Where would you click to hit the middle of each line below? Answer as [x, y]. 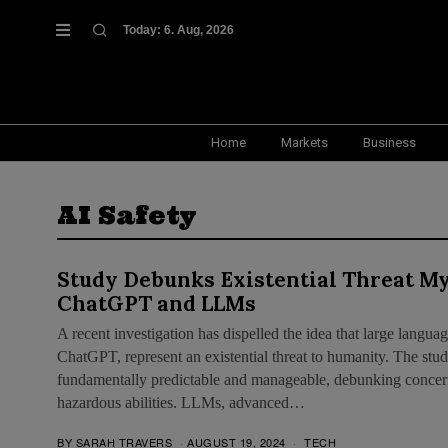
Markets [304, 142]
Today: [143, 29]
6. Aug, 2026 [199, 29]
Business [389, 142]
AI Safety [127, 215]
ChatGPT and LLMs [156, 303]
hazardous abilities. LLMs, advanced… [181, 402]
